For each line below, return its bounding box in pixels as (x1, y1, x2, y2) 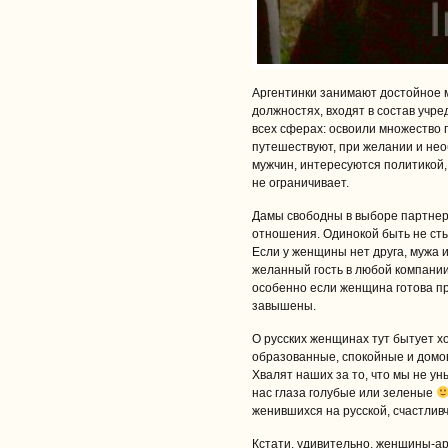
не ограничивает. (252, 176, 349, 190)
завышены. (252, 299, 316, 313)
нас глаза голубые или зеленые (252, 386, 436, 400)
